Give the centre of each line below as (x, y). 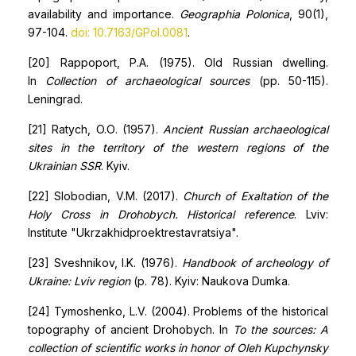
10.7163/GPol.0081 (139, 32)
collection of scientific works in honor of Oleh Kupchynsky (178, 348)
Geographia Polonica (234, 14)
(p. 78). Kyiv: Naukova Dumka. (210, 281)
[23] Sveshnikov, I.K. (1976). (105, 263)
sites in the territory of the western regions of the (178, 147)
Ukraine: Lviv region (79, 281)
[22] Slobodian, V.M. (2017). (105, 196)
